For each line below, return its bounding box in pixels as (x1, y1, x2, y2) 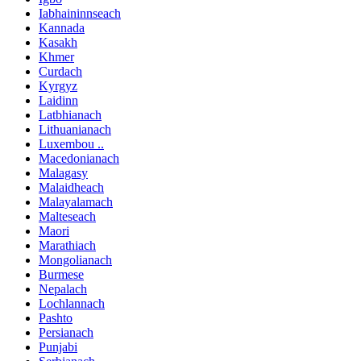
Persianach (39, 325, 93, 339)
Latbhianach (39, 107, 102, 122)
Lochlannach (39, 296, 105, 310)
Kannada (39, 20, 85, 35)
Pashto (39, 310, 73, 325)
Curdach (39, 64, 82, 78)
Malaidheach (39, 180, 104, 194)
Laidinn (39, 93, 78, 107)
